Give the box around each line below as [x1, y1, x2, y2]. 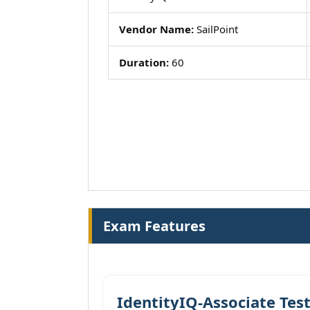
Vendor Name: [119, 22, 194, 36]
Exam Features [103, 217, 206, 235]
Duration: [119, 55, 169, 69]
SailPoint [194, 22, 238, 36]
